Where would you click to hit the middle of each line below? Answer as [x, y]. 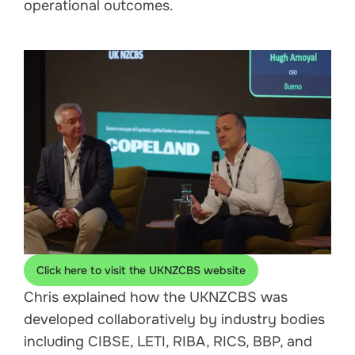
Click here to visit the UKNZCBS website [141, 271]
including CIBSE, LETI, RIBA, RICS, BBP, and [168, 342]
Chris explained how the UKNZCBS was [156, 298]
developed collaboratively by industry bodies [174, 320]
